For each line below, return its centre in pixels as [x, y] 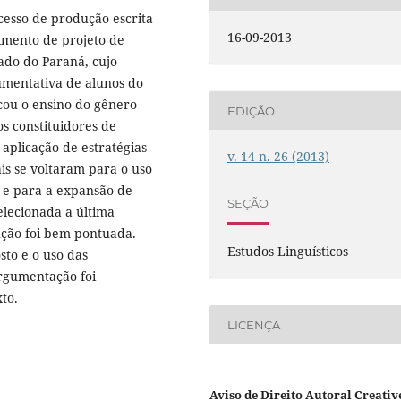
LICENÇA [254, 324]
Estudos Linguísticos [288, 252]
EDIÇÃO [252, 111]
